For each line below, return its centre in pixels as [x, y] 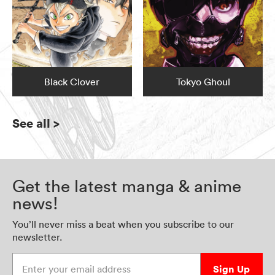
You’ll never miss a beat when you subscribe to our [123, 224]
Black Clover [72, 82]
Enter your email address [67, 259]
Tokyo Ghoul [203, 82]
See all [31, 123]
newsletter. [37, 237]
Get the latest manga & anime [127, 186]
